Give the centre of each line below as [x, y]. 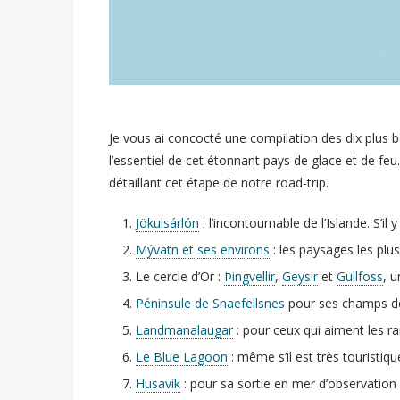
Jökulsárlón [167, 222]
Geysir [300, 276]
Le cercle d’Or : [180, 276]
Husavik [158, 383]
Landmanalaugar [184, 329]
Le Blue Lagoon [182, 356]
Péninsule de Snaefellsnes [210, 303]
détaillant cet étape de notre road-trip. [219, 182]
